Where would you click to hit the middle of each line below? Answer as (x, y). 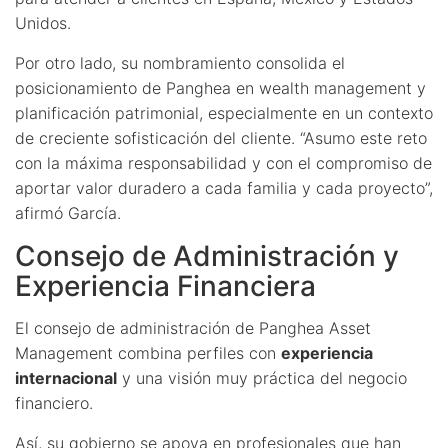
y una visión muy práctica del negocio (262, 377)
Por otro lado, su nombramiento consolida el (180, 62)
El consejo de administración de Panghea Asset (193, 327)
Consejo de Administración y (207, 255)
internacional (66, 377)
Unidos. (43, 22)
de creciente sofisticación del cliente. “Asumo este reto (221, 137)
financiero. (54, 402)
